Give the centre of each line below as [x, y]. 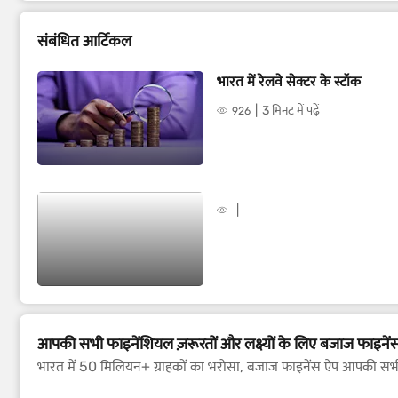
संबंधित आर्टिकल [84, 41]
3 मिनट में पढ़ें [291, 111]
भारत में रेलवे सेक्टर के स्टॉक [289, 81]
